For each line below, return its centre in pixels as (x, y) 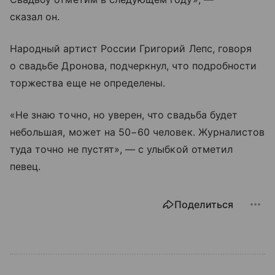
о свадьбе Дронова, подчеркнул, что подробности (134, 65)
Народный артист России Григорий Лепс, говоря (131, 48)
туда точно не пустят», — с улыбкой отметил (122, 149)
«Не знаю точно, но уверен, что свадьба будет (124, 114)
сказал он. (35, 16)
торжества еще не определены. (88, 83)
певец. (25, 166)
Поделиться (204, 204)
